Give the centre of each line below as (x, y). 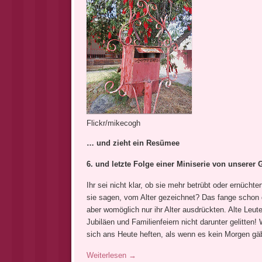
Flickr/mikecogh (113, 123)
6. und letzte (108, 164)
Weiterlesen (107, 256)
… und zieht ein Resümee (133, 143)
